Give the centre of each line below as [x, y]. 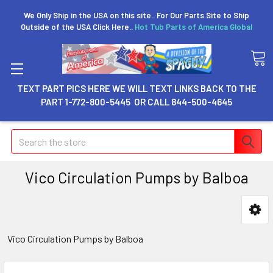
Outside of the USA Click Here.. [78, 27]
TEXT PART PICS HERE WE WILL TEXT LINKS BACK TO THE [136, 88]
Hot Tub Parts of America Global [193, 27]
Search [25, 136]
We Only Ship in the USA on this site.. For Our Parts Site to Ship [136, 15]
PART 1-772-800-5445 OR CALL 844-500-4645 [136, 102]
